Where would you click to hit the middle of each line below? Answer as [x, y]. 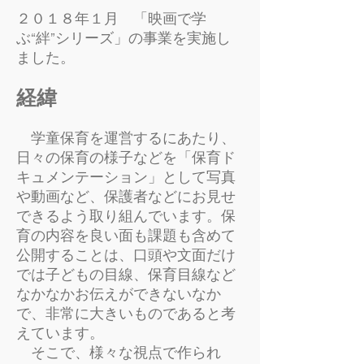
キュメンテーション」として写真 [126, 178]
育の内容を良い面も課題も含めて [126, 236]
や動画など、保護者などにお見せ [126, 197]
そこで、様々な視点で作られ [119, 353]
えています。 [60, 334]
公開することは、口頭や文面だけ [126, 256]
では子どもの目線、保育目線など [126, 275]
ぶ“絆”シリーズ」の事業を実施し [123, 39]
